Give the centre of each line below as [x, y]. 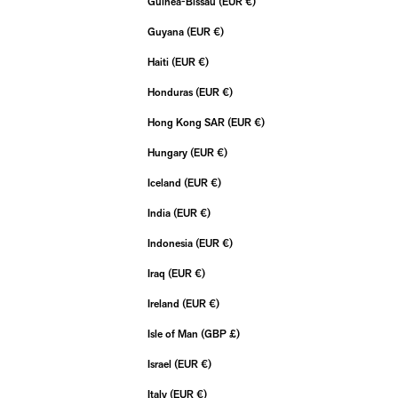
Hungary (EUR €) [222, 154]
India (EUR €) [205, 214]
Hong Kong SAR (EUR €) [259, 123]
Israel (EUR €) [206, 365]
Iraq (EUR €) [200, 275]
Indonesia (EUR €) [227, 244]
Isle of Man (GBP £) [235, 335]
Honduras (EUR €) [227, 93]
